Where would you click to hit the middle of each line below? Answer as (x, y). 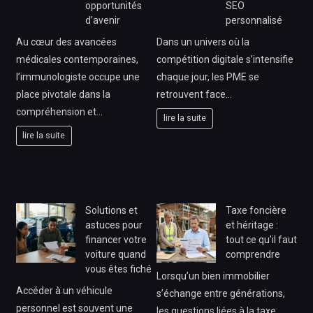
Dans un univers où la (203, 42)
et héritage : (252, 225)
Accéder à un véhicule (64, 290)
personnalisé (254, 20)
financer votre (116, 239)
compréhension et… (59, 111)
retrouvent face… (194, 94)
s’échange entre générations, (221, 293)
